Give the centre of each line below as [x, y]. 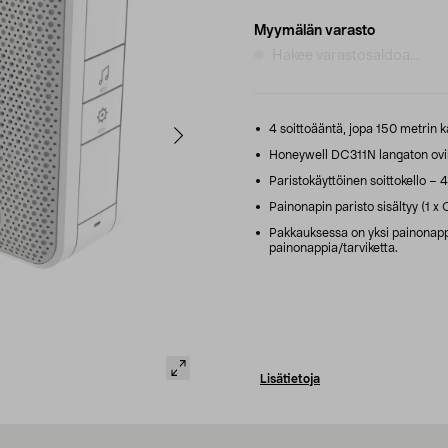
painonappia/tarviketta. [333, 247]
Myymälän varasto [314, 30]
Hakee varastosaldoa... [345, 55]
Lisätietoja [290, 378]
